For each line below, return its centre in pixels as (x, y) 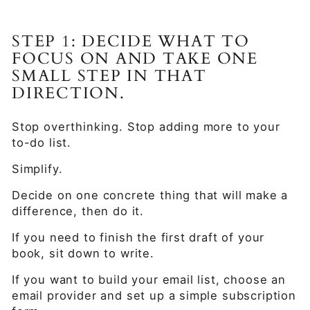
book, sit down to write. (83, 253)
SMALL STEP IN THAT (109, 76)
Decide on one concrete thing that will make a (150, 195)
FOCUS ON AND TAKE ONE (135, 58)
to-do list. (42, 143)
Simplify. (37, 169)
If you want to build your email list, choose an (149, 280)
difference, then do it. (78, 211)
